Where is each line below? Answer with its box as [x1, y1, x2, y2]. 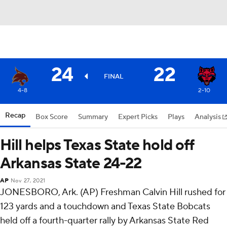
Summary [78, 112, 108, 122]
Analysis [195, 112, 222, 122]
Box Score [35, 112, 68, 122]
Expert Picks [118, 112, 158, 122]
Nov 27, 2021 [10, 177, 46, 184]
